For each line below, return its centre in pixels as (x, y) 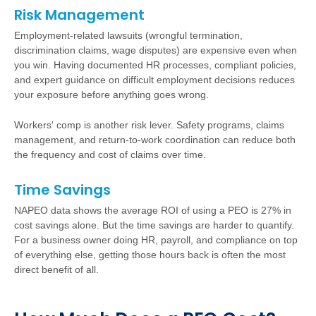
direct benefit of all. (56, 269)
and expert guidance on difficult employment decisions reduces (154, 80)
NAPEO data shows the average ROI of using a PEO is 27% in (153, 210)
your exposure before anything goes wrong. (111, 95)
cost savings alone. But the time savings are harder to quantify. (154, 225)
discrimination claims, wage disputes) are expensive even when (156, 50)
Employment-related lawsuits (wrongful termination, (128, 35)
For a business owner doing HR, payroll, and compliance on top (156, 240)
